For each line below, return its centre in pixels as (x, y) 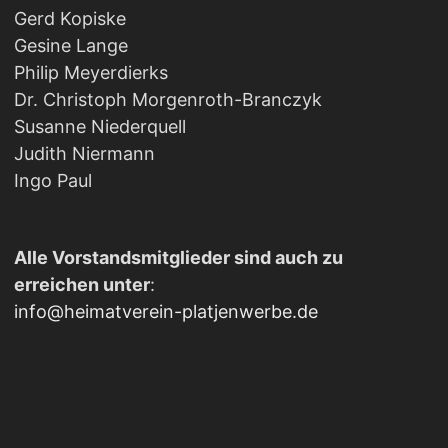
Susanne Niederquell (99, 126)
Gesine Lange (70, 45)
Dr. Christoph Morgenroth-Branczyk (167, 99)
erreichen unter (81, 284)
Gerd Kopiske (69, 18)
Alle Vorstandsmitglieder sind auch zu (178, 257)
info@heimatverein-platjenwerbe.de (165, 311)
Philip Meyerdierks (90, 72)
